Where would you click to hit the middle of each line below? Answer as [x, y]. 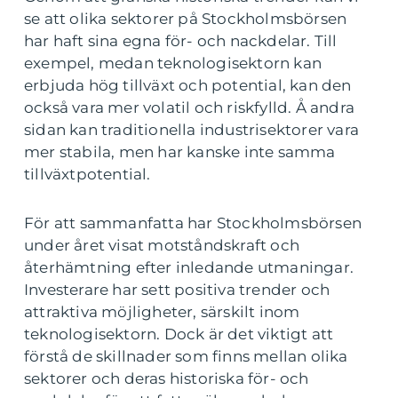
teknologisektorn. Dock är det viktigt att [179, 334]
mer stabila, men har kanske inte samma [180, 151]
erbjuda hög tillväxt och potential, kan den [188, 85]
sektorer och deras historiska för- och [167, 378]
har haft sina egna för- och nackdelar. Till [181, 40]
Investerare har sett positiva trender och [177, 289]
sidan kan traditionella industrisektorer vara [192, 129]
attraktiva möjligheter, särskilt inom [162, 311]
